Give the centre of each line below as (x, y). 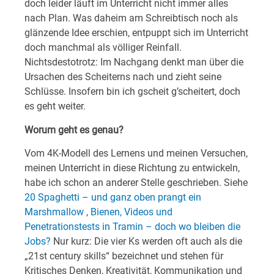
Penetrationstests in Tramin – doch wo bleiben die (132, 227)
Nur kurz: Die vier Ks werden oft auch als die (146, 242)
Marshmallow (54, 212)
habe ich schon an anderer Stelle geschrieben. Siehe (136, 183)
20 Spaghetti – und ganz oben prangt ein (113, 198)
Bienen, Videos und (131, 212)
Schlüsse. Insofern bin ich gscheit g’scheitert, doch (132, 92)
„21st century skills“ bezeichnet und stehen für (124, 256)
